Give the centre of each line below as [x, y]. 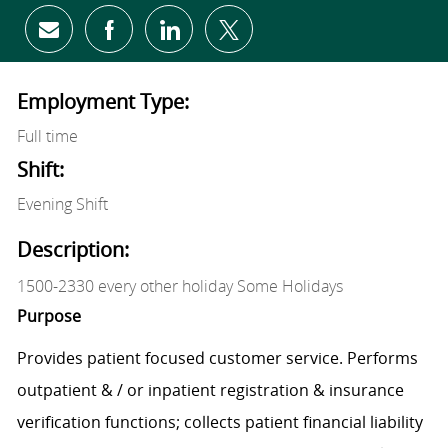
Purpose [48, 316]
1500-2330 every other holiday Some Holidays [179, 286]
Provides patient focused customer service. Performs [217, 358]
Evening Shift [62, 204]
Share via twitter [295, 37]
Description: [72, 250]
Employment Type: [102, 102]
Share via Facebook [188, 37]
